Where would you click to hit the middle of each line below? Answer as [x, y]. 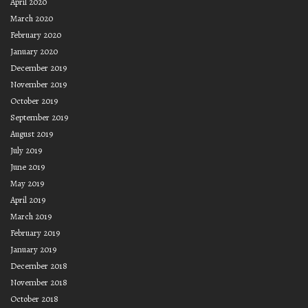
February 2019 [35, 233]
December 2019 [38, 68]
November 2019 [38, 85]
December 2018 [39, 266]
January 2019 [33, 250]
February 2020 [36, 35]
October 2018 [34, 299]
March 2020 [32, 19]
